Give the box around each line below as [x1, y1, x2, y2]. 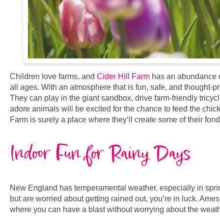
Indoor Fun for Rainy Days [10, 139, 191, 168]
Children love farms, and [10, 72, 97, 81]
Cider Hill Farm [97, 72, 150, 81]
